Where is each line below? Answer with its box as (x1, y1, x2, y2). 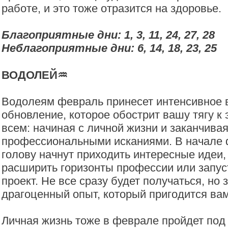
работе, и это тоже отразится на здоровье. (2, 2, 221, 15)
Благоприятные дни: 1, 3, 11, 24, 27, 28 (2, 28, 215, 41)
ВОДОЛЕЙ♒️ (2, 69, 68, 81)
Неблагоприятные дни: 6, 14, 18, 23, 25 (2, 42, 217, 54)
